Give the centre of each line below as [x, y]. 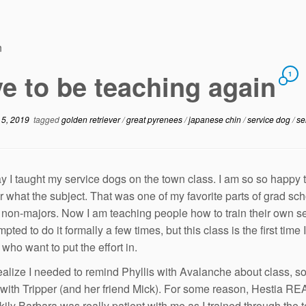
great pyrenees [155, 119]
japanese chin [216, 119]
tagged [45, 119]
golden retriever [92, 119]
